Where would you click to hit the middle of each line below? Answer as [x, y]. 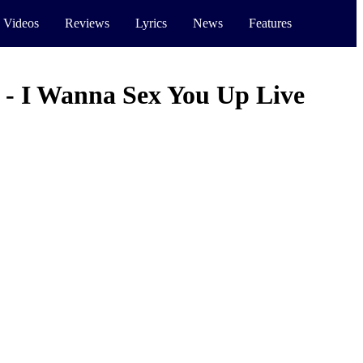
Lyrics [151, 23]
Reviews [87, 23]
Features [270, 23]
